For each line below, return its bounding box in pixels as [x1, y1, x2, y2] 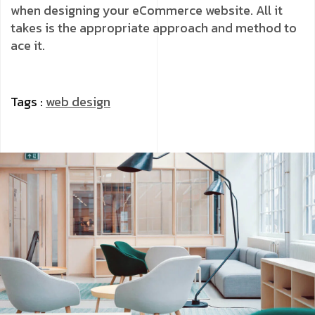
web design [46, 91, 110, 111]
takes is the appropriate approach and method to [11, 18, 297, 37]
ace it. [11, 35, 45, 55]
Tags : [11, 91, 46, 111]
